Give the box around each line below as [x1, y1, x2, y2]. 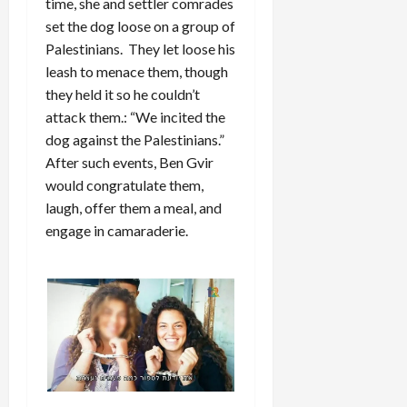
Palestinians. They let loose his [45, 40, 235, 58]
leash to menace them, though [45, 63, 228, 81]
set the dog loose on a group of [45, 17, 235, 35]
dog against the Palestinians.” [45, 131, 227, 149]
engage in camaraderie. [45, 222, 188, 240]
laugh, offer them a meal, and [45, 199, 222, 217]
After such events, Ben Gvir [45, 154, 213, 172]
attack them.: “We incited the [45, 108, 225, 126]
